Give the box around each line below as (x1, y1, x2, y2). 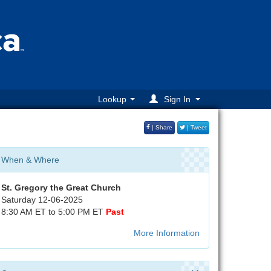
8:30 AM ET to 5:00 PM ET (1, 207, 106, 217)
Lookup (98, 94, 126, 105)
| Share (150, 124, 172, 131)
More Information (134, 228, 200, 238)
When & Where (1, 155, 59, 165)
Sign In (164, 94, 191, 105)
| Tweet (185, 124, 207, 131)
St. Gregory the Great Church (1, 183, 121, 192)
